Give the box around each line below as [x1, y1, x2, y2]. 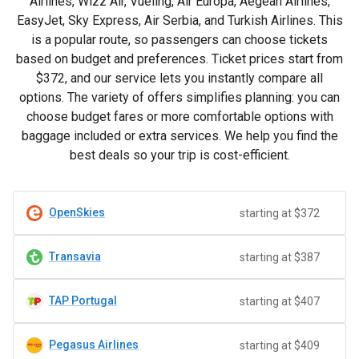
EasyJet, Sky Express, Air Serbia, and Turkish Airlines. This [16, 13, 343, 28]
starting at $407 [240, 294, 320, 308]
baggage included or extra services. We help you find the [21, 128, 338, 143]
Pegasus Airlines [49, 338, 139, 351]
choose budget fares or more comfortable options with [26, 109, 333, 124]
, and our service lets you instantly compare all [65, 71, 323, 86]
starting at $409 [240, 338, 320, 352]
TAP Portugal [49, 294, 117, 307]
